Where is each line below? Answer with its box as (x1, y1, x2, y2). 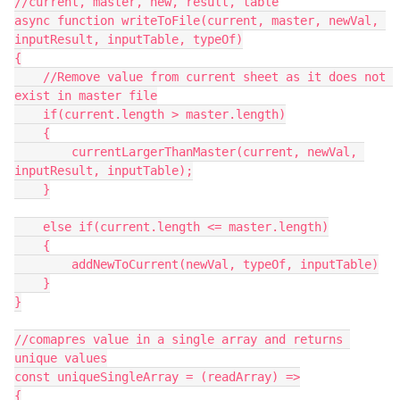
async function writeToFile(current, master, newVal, (14, 13, 379, 28)
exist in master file (14, 88, 157, 103)
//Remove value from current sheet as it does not (14, 70, 43, 84)
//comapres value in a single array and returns (14, 332, 343, 346)
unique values (14, 351, 107, 365)
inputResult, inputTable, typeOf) (14, 32, 243, 46)
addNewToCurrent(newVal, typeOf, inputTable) (14, 257, 71, 271)
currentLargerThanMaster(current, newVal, (14, 145, 71, 159)
